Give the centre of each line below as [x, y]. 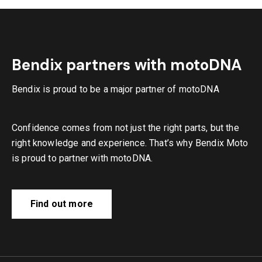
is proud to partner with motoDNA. [82, 158]
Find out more [62, 204]
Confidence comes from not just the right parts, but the [125, 127]
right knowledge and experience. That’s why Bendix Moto [130, 143]
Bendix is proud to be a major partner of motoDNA [116, 89]
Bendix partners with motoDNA [127, 65]
